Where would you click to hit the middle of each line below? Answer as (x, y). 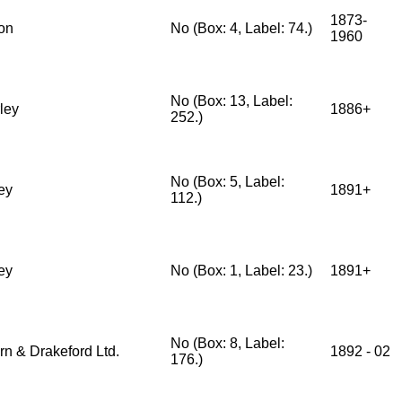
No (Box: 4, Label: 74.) (241, 28)
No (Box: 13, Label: (232, 101)
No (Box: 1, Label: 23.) (241, 271)
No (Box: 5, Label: (227, 182)
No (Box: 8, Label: (227, 343)
